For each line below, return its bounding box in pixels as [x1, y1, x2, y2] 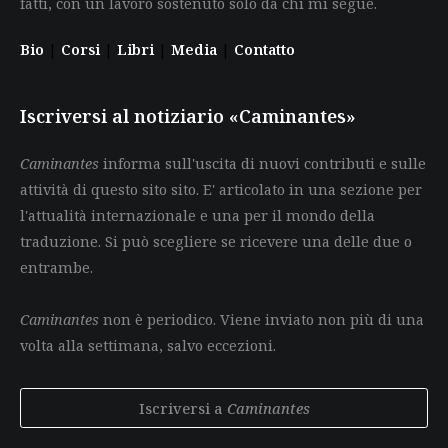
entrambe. [20, 256, 93, 277]
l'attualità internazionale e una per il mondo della [20, 204, 375, 225]
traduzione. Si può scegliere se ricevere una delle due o [20, 230, 412, 251]
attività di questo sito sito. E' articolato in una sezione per [20, 178, 422, 199]
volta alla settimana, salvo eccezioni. [20, 334, 276, 355]
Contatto [234, 38, 295, 59]
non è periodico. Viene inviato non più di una [99, 308, 424, 329]
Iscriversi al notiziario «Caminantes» [20, 103, 356, 128]
